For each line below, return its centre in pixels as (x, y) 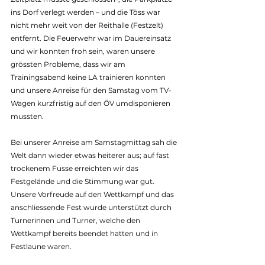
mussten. (27, 116)
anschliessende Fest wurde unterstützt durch (92, 207)
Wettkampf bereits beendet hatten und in (85, 233)
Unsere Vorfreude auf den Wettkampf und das (93, 194)
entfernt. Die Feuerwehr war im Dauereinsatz (92, 38)
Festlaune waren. (41, 246)
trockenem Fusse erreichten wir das (75, 168)
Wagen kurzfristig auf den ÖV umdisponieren (91, 103)
